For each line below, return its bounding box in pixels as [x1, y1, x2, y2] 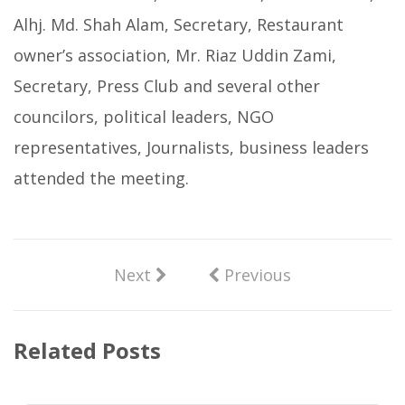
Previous [220, 264, 291, 286]
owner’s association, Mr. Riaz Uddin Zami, [14, 44, 336, 66]
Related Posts [14, 335, 161, 365]
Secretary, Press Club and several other [14, 75, 320, 97]
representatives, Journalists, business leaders [14, 137, 369, 158]
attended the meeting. [14, 167, 189, 189]
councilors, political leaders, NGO [14, 106, 274, 127]
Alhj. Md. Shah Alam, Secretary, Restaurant [14, 14, 344, 35]
